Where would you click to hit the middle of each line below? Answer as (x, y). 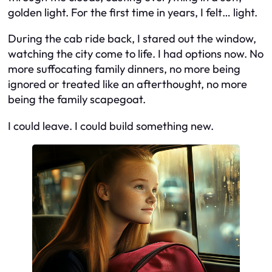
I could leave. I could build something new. (111, 126)
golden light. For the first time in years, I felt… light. (133, 12)
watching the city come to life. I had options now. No (136, 54)
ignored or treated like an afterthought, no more (127, 84)
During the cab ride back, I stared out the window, (132, 39)
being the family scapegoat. (77, 100)
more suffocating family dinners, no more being (124, 69)
